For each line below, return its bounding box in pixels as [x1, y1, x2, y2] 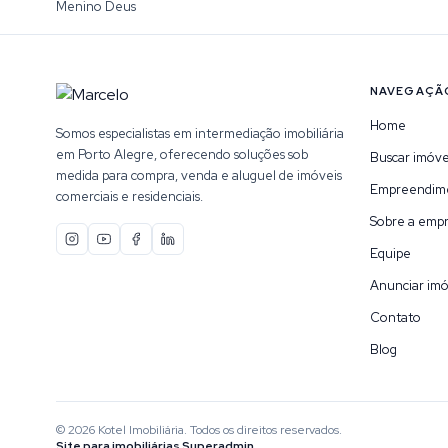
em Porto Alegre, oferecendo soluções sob [56, 146, 308, 163]
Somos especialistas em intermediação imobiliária [56, 125, 344, 142]
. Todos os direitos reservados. [184, 422, 342, 438]
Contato [370, 309, 421, 326]
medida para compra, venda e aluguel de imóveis [56, 167, 342, 184]
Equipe [370, 245, 411, 262]
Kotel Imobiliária [98, 422, 184, 438]
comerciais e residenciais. [56, 188, 203, 205]
